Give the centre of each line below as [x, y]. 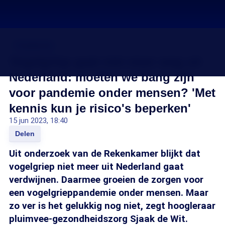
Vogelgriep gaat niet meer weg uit [105, 62]
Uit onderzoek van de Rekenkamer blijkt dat [105, 153]
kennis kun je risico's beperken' [100, 108]
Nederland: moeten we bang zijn [102, 77]
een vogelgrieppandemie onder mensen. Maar [109, 193]
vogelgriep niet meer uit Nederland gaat [96, 166]
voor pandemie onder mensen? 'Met [112, 93]
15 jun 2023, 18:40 [38, 121]
